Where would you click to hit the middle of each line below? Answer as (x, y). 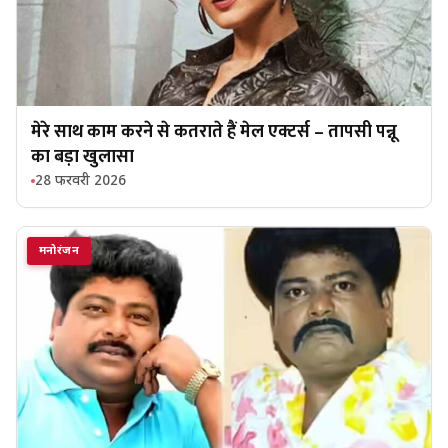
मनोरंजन (59, 250)
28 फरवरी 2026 (80, 181)
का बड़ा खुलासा (82, 156)
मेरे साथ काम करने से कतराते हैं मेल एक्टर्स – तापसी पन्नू (214, 131)
